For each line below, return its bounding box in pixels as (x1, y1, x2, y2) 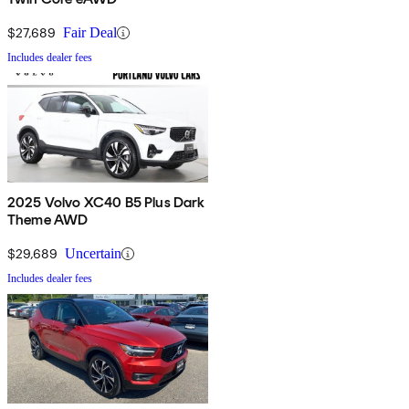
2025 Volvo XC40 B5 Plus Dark (7, 194, 205, 212)
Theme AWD (7, 211, 89, 229)
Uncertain (65, 246, 121, 262)
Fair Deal (63, 25, 117, 41)
